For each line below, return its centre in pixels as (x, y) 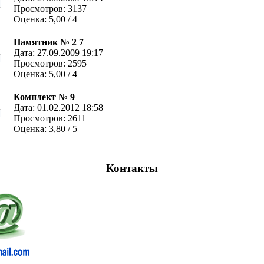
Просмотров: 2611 (49, 118)
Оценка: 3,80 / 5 (45, 129)
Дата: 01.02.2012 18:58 (58, 108)
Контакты (132, 168)
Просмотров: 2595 (50, 63)
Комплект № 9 (44, 97)
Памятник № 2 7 (48, 42)
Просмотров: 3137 (50, 9)
